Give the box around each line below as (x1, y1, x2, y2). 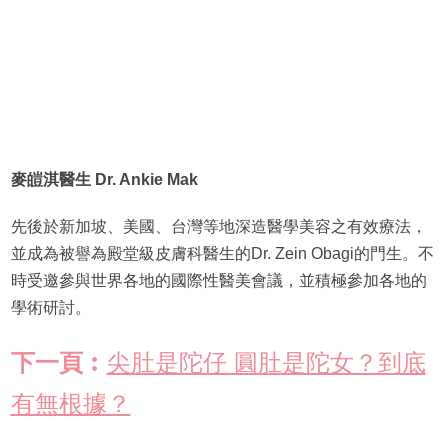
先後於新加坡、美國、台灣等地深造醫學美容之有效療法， (10, 218, 427, 236)
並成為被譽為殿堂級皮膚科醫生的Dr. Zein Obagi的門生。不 (10, 245, 434, 263)
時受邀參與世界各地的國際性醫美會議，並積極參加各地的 (10, 272, 427, 290)
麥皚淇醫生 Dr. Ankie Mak (10, 171, 198, 189)
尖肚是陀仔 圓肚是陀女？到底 (106, 349, 426, 377)
